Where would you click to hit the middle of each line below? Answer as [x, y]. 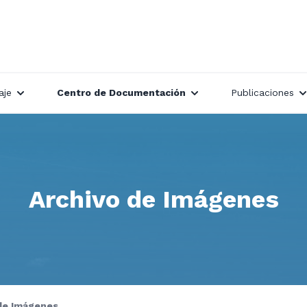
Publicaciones [262, 93]
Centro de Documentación [121, 93]
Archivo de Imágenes [153, 199]
